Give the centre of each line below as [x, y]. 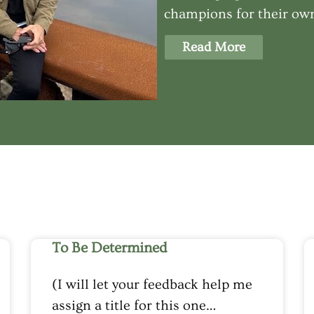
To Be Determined [109, 247]
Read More [214, 48]
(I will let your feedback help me [152, 284]
